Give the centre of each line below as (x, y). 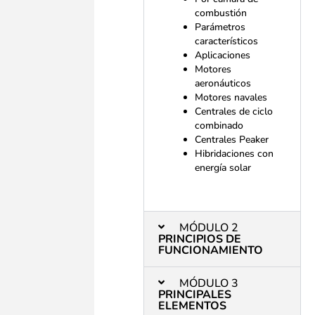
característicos (227, 41)
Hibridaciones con (234, 154)
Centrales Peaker (232, 140)
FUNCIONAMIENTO (211, 251)
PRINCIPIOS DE (200, 239)
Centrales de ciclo (234, 112)
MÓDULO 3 (209, 284)
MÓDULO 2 (209, 228)
